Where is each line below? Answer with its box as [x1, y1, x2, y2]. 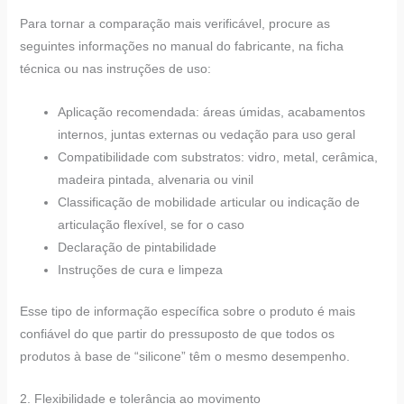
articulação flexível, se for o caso [57, 216, 244, 232]
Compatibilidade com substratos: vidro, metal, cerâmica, [57, 149, 378, 164]
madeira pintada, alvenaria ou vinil [57, 171, 253, 187]
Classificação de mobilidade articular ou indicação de [57, 194, 360, 209]
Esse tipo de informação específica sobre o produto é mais [19, 303, 355, 318]
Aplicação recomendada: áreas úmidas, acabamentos [57, 104, 365, 119]
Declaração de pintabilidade [57, 239, 216, 254]
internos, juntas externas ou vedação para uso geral [57, 126, 355, 142]
